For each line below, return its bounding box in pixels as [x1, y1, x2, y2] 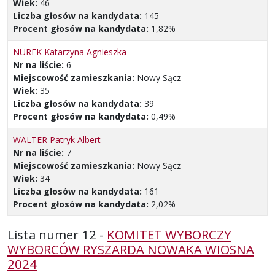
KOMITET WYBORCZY [107, 225, 231, 243]
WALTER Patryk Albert [13, 133, 101, 145]
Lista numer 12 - [7, 225, 107, 243]
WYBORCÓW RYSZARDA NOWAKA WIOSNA [7, 240, 254, 258]
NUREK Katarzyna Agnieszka [13, 45, 126, 58]
